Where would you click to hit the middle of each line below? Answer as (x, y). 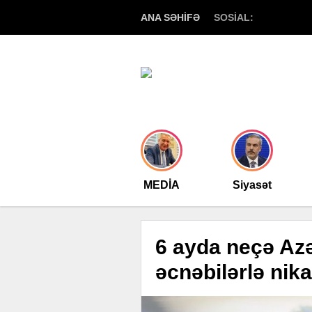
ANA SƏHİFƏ (170, 17)
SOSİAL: (234, 17)
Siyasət (252, 185)
